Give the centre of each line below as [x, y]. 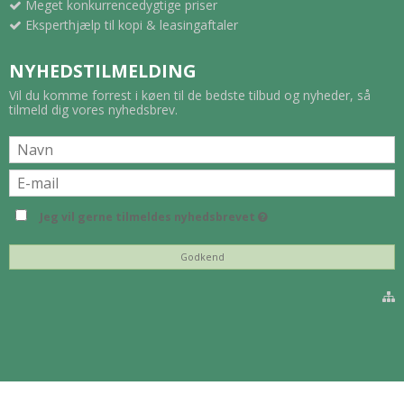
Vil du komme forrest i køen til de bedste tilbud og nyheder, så [190, 96]
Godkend [202, 257]
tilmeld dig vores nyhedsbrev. [93, 110]
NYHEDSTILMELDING [103, 71]
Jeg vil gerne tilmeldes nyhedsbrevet [149, 217]
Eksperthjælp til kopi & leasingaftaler [132, 25]
